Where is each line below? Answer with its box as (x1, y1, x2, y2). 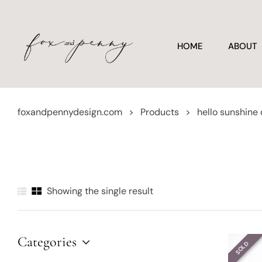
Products (140, 106, 179, 118)
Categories (18, 233, 77, 250)
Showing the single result (47, 184, 153, 197)
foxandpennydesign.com (18, 106, 122, 118)
